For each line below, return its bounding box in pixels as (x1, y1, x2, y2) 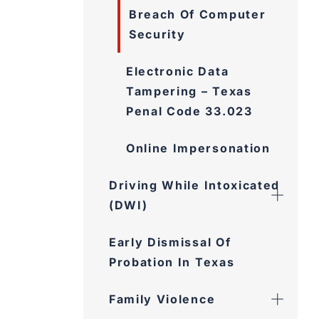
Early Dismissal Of (109, 235, 231, 249)
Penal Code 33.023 (126, 104, 253, 118)
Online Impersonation (126, 141, 271, 155)
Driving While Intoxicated (109, 178, 280, 192)
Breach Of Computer (129, 7, 266, 21)
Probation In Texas (109, 255, 235, 269)
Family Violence (109, 292, 216, 306)
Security (129, 27, 186, 41)
